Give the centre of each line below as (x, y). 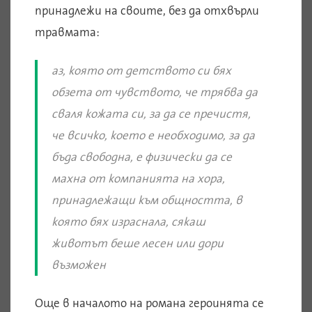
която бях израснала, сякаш (128, 222)
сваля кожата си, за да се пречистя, (151, 114)
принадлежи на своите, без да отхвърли (147, 11)
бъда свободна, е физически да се (142, 157)
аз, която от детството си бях (141, 71)
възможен (79, 265)
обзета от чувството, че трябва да (155, 92)
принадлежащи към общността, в (147, 200)
